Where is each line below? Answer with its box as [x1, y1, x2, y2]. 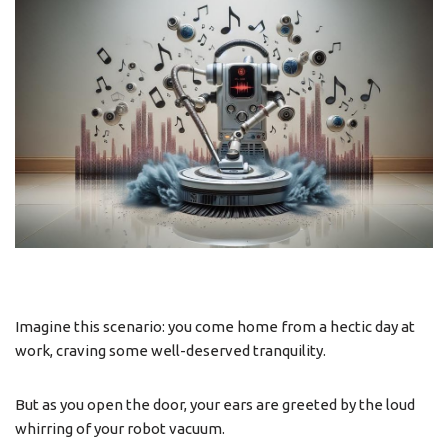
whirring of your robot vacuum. [15, 419, 225, 437]
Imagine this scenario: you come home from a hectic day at [15, 317, 415, 335]
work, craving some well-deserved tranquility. [15, 341, 326, 359]
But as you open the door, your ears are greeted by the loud [15, 395, 415, 413]
